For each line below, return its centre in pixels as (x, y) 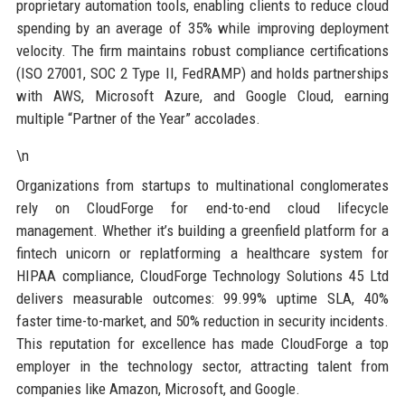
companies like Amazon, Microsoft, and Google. (158, 388)
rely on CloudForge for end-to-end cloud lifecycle (202, 207)
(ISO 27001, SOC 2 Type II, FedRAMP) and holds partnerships (202, 73)
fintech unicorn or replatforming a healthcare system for (202, 253)
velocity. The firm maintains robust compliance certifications (202, 50)
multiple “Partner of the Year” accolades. (138, 118)
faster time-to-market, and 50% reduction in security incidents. (202, 320)
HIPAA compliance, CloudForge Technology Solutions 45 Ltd (202, 275)
